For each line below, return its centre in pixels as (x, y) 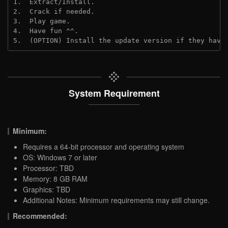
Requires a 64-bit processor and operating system (104, 146)
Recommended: (40, 216)
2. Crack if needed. (54, 11)
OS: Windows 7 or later (60, 157)
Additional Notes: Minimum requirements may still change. (116, 200)
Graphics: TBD (47, 189)
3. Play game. (42, 21)
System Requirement (114, 93)
